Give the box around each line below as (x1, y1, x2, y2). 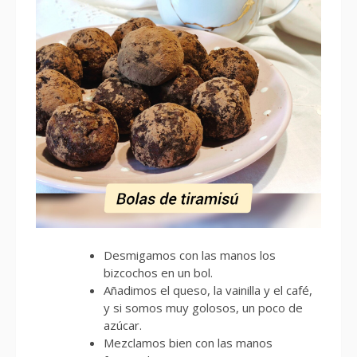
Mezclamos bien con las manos (104, 334, 273, 351)
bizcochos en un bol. (104, 264, 213, 280)
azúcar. (104, 316, 142, 333)
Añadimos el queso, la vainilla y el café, (104, 281, 312, 298)
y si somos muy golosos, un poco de (104, 299, 303, 316)
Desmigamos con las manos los (104, 246, 276, 263)
